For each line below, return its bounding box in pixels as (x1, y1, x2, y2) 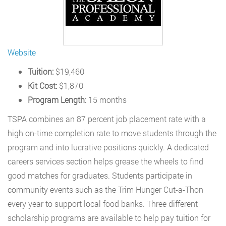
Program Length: (28, 94, 86, 105)
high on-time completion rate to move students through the (8, 128, 216, 138)
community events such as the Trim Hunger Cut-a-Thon (8, 184, 203, 195)
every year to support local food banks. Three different (8, 198, 198, 209)
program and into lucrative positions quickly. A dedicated (8, 142, 209, 152)
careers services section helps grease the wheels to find (8, 156, 203, 166)
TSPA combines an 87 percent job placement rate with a (8, 114, 206, 124)
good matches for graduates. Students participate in (8, 170, 192, 181)
